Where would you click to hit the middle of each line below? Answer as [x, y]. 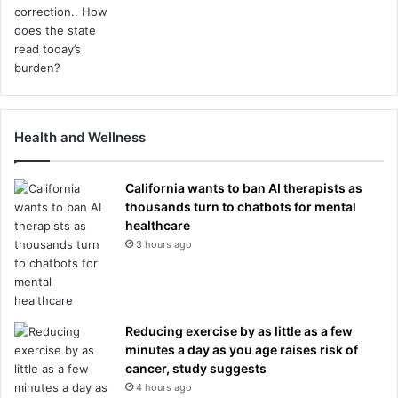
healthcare [158, 225]
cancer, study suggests [196, 368]
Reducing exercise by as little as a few [239, 331]
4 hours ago [164, 387]
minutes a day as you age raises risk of [242, 350]
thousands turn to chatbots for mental [241, 207]
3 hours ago [164, 244]
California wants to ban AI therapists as [244, 188]
